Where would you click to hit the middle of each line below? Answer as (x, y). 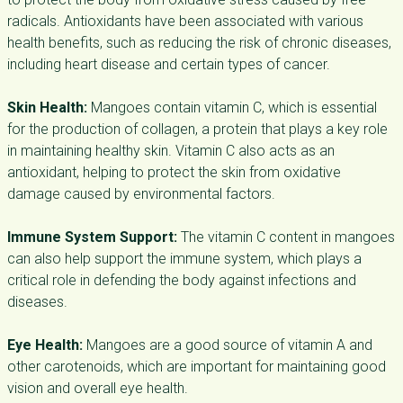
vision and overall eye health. (98, 388)
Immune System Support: (92, 237)
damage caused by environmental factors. (141, 194)
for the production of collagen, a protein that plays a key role (197, 129)
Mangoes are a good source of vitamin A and (228, 345)
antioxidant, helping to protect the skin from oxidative (174, 172)
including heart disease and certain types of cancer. (169, 64)
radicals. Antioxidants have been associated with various (185, 21)
